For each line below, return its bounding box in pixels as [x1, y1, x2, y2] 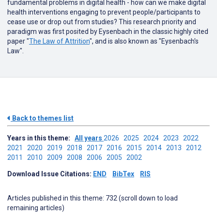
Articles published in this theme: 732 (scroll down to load [7, 194, 178, 202]
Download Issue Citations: [7, 170, 93, 178]
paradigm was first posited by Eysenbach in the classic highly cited [7, 28, 208, 35]
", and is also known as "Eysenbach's [90, 37, 199, 45]
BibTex [112, 170, 134, 178]
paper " [7, 37, 29, 45]
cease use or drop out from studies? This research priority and [7, 18, 196, 26]
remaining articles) [7, 204, 64, 212]
